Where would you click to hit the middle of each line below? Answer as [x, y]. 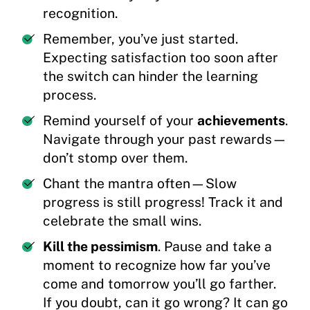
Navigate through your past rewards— [165, 139]
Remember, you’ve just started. [140, 39]
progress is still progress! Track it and [163, 202]
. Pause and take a [215, 246]
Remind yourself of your [120, 120]
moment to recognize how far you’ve [157, 265]
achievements [241, 120]
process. [70, 95]
